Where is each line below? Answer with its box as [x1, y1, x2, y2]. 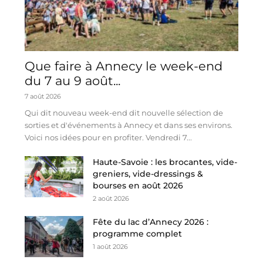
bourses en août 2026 [93, 180, 183, 191]
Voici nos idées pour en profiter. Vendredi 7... [25, 132, 192, 142]
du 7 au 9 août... [25, 73, 120, 88]
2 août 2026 [93, 194, 129, 203]
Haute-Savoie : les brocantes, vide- [93, 156, 237, 167]
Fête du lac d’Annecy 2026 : [93, 216, 208, 227]
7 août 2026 [25, 92, 61, 100]
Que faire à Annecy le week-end [25, 58, 222, 73]
